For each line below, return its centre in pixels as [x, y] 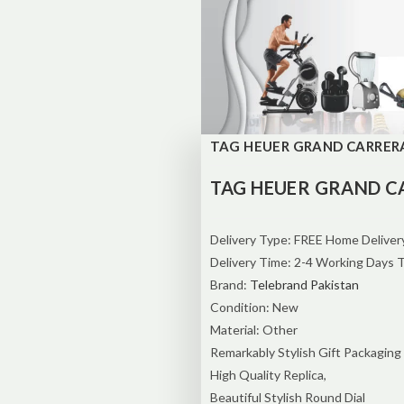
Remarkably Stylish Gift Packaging [305, 353]
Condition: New [254, 308]
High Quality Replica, [268, 375]
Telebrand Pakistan [304, 285]
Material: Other [253, 330]
